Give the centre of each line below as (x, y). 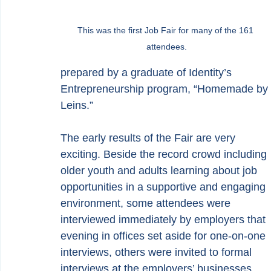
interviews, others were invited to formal (158, 253)
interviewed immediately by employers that (165, 220)
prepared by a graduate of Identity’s (148, 73)
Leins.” (77, 106)
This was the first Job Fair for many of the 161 (166, 31)
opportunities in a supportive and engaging (165, 187)
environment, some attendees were (147, 204)
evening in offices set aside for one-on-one (165, 236)
